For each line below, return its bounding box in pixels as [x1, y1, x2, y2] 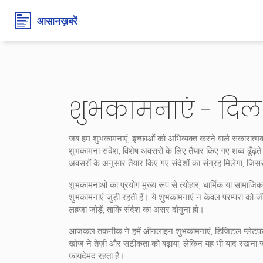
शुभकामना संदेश [69, 146, 119, 156]
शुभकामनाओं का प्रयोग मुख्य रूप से [69, 180, 180, 190]
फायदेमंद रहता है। [69, 251, 125, 261]
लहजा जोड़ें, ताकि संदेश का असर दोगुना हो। [69, 204, 204, 215]
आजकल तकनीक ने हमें [69, 226, 143, 237]
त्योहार [180, 180, 199, 190]
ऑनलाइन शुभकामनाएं [143, 226, 211, 237]
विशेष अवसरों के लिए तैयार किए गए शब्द [123, 146, 245, 156]
